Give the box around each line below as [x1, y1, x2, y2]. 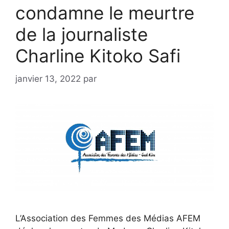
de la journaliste [15, 24, 148, 45]
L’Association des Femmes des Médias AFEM [15, 213, 200, 224]
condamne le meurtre [15, 2, 194, 24]
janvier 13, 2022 [15, 73, 81, 84]
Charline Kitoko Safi [15, 45, 180, 66]
